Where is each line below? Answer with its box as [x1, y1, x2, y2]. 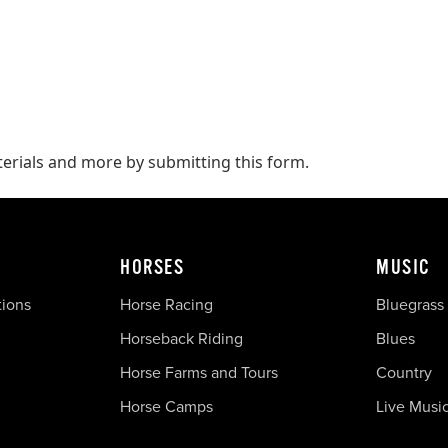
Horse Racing [120, 292, 213, 316]
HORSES [120, 255, 184, 279]
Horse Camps [120, 394, 213, 418]
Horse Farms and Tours [120, 360, 278, 384]
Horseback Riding [120, 326, 243, 350]
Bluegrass [376, 292, 444, 316]
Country [376, 360, 432, 384]
